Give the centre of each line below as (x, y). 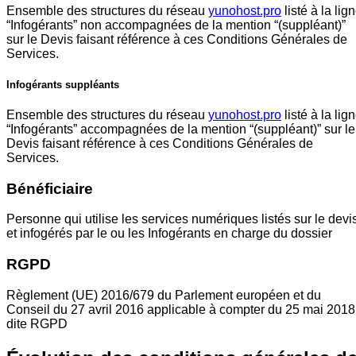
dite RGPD (37, 323)
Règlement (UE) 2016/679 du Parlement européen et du (164, 295)
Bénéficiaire (50, 188)
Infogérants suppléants (63, 84)
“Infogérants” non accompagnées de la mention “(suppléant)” (176, 25)
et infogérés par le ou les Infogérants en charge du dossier (169, 234)
